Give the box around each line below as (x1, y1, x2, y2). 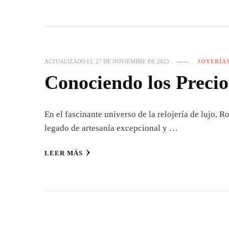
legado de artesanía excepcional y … (44, 123, 178, 133)
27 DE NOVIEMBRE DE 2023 (96, 58, 169, 64)
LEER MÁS (44, 149, 83, 157)
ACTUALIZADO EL (44, 58, 96, 64)
